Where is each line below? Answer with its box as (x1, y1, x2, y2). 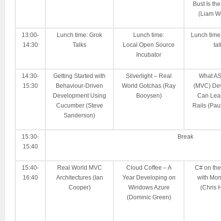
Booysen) (136, 92, 162, 99)
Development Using (53, 92, 106, 99)
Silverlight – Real (126, 73, 172, 79)
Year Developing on (122, 174, 176, 181)
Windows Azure (128, 184, 170, 191)
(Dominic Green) (126, 194, 171, 201)
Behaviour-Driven (56, 82, 103, 89)
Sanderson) (64, 112, 95, 119)
